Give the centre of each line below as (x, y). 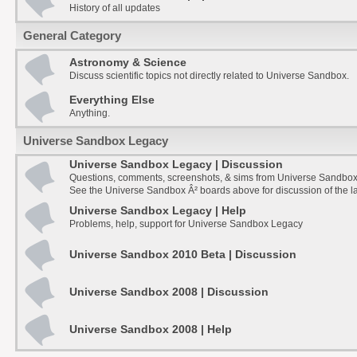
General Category (72, 35)
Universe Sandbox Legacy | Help (157, 210)
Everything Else (112, 100)
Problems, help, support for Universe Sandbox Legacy (186, 224)
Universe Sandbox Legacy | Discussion (176, 164)
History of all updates (114, 8)
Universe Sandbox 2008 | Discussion (169, 292)
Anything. (89, 113)
